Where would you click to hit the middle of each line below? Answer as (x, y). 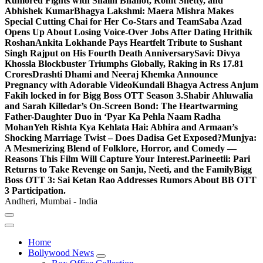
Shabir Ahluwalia (218, 95)
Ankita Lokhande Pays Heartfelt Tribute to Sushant (139, 43)
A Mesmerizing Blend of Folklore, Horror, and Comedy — (121, 148)
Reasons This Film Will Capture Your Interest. (97, 159)
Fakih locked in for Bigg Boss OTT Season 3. (94, 95)
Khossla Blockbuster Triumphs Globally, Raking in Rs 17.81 (124, 64)
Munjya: (239, 138)
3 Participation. (35, 190)
